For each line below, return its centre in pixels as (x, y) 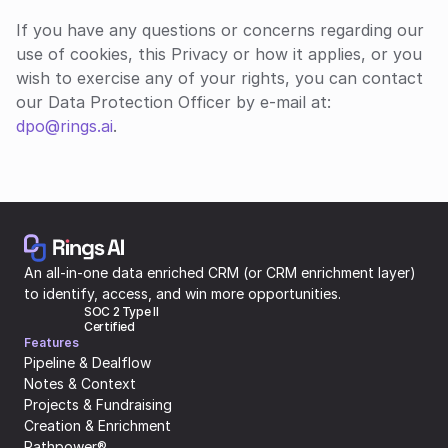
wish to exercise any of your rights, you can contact (219, 78)
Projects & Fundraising (98, 404)
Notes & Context (80, 383)
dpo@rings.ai (64, 126)
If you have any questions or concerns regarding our (220, 30)
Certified (109, 326)
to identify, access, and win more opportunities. (182, 293)
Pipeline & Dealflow (87, 362)
